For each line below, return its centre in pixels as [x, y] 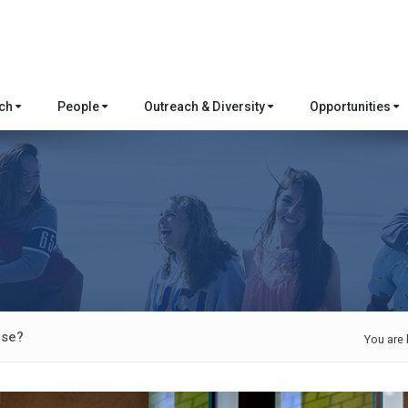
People [80, 107]
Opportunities [352, 107]
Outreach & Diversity [206, 107]
